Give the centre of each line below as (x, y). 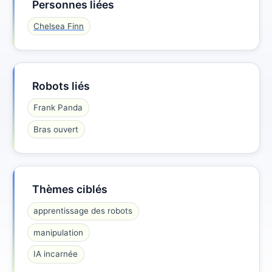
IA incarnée (56, 254)
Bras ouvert (56, 129)
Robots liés (61, 86)
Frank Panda (58, 107)
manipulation (59, 232)
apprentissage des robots (83, 211)
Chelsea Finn (59, 26)
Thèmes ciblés (70, 189)
